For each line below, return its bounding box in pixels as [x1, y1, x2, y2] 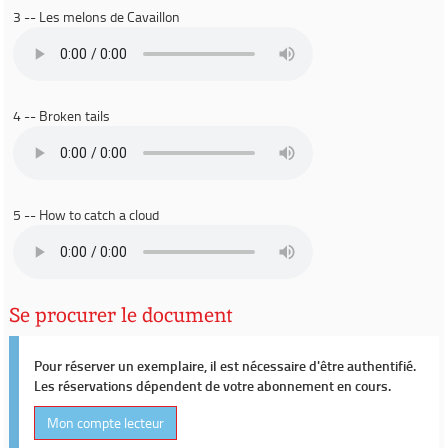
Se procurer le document [9, 302, 233, 328]
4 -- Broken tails [13, 106, 110, 125]
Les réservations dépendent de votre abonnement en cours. [34, 376, 391, 395]
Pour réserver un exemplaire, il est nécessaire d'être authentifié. [34, 356, 416, 375]
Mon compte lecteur [47, 413, 164, 432]
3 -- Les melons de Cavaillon [13, 7, 180, 26]
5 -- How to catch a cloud [13, 205, 159, 224]
